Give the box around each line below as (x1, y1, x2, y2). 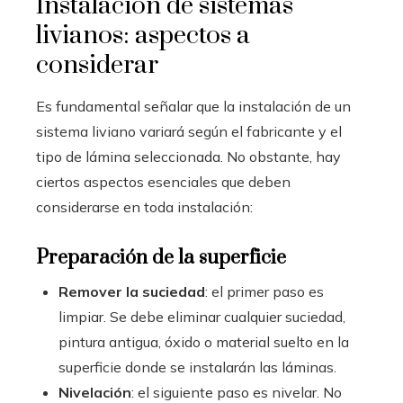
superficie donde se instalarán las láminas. (58, 358, 336, 376)
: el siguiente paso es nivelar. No (131, 383, 342, 401)
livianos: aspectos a (36, 20, 250, 51)
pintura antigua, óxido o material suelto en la (58, 333, 349, 351)
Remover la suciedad (58, 282, 205, 300)
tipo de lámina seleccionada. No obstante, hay (36, 148, 341, 166)
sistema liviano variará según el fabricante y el (36, 122, 342, 140)
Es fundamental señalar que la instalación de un (36, 97, 351, 115)
